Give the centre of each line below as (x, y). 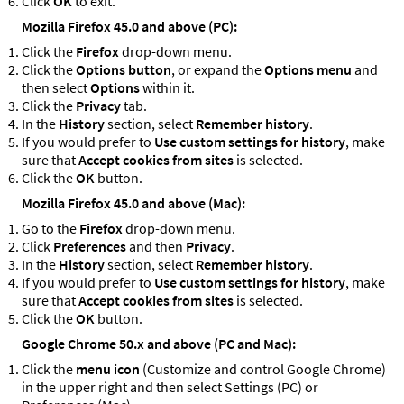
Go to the (50, 229)
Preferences (90, 247)
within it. (167, 88)
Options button (124, 70)
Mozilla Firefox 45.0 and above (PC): (129, 27)
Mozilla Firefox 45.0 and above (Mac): (133, 203)
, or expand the (218, 70)
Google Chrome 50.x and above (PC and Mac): (159, 344)
